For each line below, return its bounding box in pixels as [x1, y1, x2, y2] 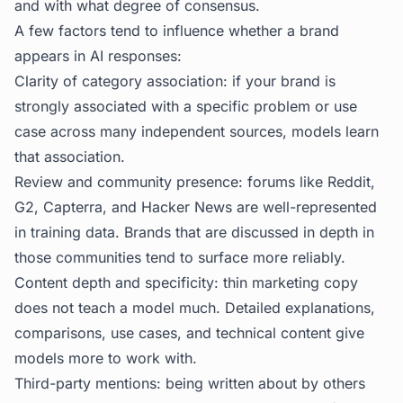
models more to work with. [14, 349, 197, 367]
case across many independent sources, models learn [14, 122, 379, 140]
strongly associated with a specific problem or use [14, 97, 357, 115]
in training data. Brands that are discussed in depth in [14, 223, 374, 241]
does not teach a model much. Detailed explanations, [14, 299, 375, 317]
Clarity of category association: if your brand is [14, 72, 336, 90]
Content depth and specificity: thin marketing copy [14, 273, 358, 291]
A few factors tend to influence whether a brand [14, 22, 339, 40]
